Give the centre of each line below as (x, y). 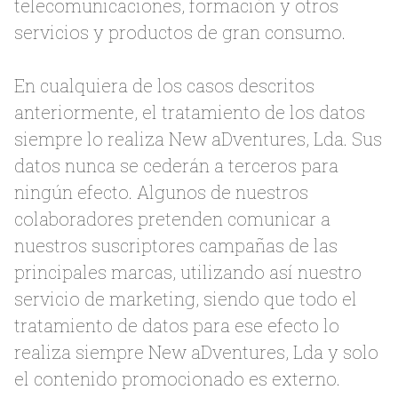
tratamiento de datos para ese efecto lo (177, 325)
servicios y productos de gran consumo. (180, 32)
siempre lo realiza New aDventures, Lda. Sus (198, 139)
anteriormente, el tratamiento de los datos (190, 112)
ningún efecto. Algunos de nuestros (161, 192)
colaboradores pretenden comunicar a (172, 219)
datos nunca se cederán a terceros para (176, 165)
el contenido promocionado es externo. (177, 378)
